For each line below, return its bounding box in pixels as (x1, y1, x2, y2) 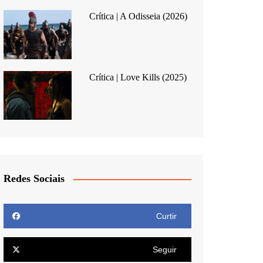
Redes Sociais (4, 173, 65, 185)
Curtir (156, 211, 177, 221)
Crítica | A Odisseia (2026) (89, 11, 187, 21)
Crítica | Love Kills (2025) (89, 72, 187, 82)
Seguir (153, 245, 177, 255)
